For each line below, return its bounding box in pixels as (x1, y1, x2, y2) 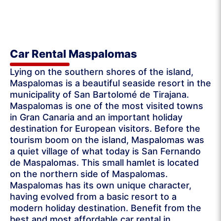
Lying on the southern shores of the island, (10, 66, 193, 77)
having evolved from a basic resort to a (10, 191, 177, 202)
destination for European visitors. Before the (10, 123, 200, 134)
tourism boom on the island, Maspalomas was (10, 134, 204, 145)
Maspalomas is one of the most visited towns (10, 100, 203, 111)
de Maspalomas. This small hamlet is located (10, 157, 199, 168)
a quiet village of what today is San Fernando (10, 146, 201, 156)
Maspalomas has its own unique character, (10, 180, 191, 190)
